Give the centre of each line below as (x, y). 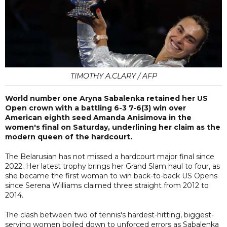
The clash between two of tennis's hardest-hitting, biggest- (109, 215)
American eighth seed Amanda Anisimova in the (98, 117)
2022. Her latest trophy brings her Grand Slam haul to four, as (112, 166)
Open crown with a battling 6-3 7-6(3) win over (96, 108)
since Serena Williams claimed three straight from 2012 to (107, 185)
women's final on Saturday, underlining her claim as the (113, 127)
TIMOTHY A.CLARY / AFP (113, 76)
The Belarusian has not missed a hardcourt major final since (110, 156)
